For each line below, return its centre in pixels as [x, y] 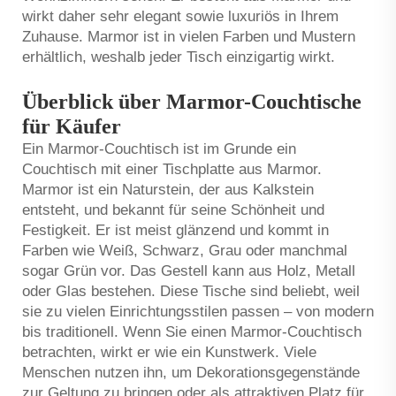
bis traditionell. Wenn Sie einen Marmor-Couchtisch [192, 331]
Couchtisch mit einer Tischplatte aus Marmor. [172, 169]
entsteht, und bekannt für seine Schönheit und [173, 209]
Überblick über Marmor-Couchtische [192, 101]
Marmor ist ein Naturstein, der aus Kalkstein [168, 189]
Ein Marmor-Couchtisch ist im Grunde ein [159, 148]
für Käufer [72, 126]
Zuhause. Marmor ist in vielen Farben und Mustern [189, 36]
